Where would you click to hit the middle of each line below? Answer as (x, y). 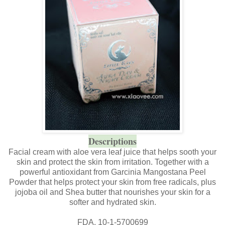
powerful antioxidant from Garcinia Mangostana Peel (113, 172)
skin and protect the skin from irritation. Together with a (113, 162)
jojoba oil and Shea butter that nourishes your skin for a (113, 192)
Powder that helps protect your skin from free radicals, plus (113, 182)
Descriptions (113, 141)
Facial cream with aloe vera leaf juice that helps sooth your (113, 152)
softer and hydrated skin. (113, 202)
